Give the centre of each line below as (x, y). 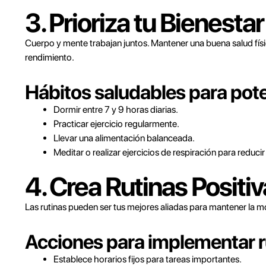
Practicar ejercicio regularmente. (116, 124)
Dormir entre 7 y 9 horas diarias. (116, 110)
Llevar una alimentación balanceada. (124, 138)
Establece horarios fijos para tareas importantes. (148, 259)
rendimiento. (50, 57)
